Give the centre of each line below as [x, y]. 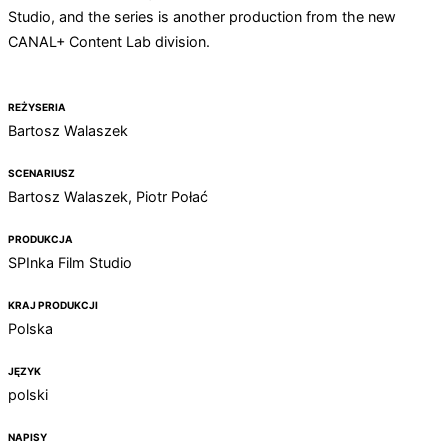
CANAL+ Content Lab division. [111, 42]
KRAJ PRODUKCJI [53, 304]
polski [28, 394]
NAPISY [27, 436]
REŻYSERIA [37, 106]
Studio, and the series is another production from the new [202, 17]
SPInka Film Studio [72, 262]
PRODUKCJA [40, 238]
